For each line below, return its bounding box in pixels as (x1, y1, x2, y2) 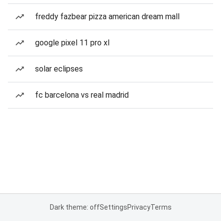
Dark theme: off (49, 203, 100, 211)
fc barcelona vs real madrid (35, 90, 129, 100)
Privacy (127, 203, 150, 211)
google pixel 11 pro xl (35, 38, 110, 47)
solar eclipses (35, 64, 83, 74)
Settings (99, 203, 127, 211)
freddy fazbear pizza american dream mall (35, 12, 180, 21)
